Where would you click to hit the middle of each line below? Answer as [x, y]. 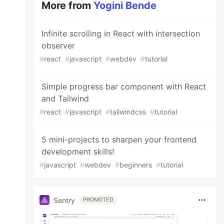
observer [58, 45]
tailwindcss [128, 112]
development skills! [78, 151]
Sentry [64, 200]
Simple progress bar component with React [124, 86]
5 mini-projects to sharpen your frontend [119, 139]
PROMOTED [98, 200]
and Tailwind [65, 98]
